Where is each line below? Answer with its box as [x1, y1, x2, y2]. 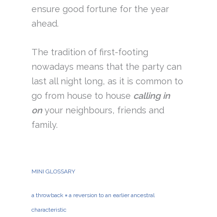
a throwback [31, 191, 63, 199]
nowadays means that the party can [31, 61, 182, 72]
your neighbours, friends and [42, 105, 164, 115]
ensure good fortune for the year [31, 3, 169, 14]
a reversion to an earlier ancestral [68, 191, 155, 199]
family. [31, 119, 58, 130]
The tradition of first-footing [31, 46, 148, 57]
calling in [133, 90, 170, 101]
